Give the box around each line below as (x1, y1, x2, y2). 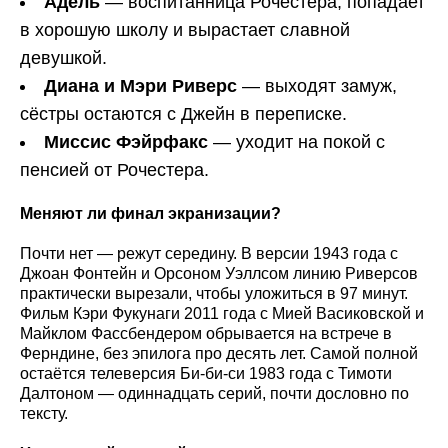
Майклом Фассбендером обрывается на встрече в (20, 325, 392, 343)
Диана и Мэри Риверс (44, 76, 237, 97)
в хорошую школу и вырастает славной (20, 20, 350, 41)
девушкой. (20, 48, 107, 69)
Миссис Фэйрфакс (44, 132, 208, 153)
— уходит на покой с (208, 132, 385, 153)
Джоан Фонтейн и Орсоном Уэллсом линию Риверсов (20, 265, 418, 283)
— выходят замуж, (237, 76, 397, 97)
